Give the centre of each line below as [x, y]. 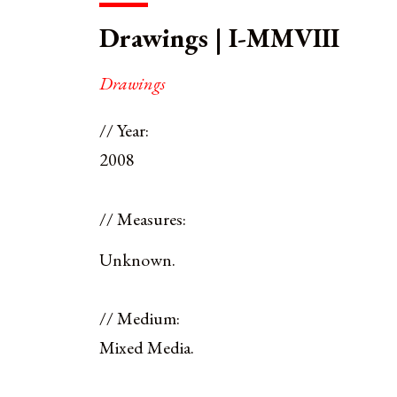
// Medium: [140, 319]
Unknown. [137, 260]
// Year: [124, 131]
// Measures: [143, 218]
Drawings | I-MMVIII [219, 38]
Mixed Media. [147, 348]
